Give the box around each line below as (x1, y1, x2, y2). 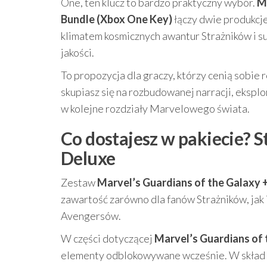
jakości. (61, 46, 94, 59)
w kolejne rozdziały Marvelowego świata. (61, 102, 250, 115)
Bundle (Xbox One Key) (61, 13, 172, 26)
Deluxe (61, 147, 116, 169)
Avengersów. (61, 209, 121, 222)
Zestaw (61, 176, 97, 189)
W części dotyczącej (61, 232, 154, 245)
